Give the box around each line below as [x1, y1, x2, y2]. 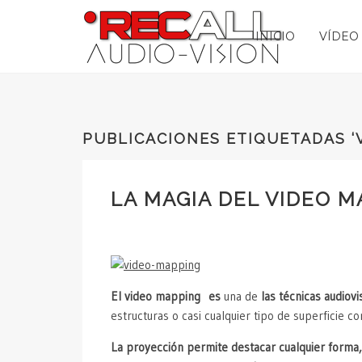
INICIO [255, 29, 295, 44]
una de [221, 288, 261, 305]
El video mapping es [111, 288, 221, 305]
